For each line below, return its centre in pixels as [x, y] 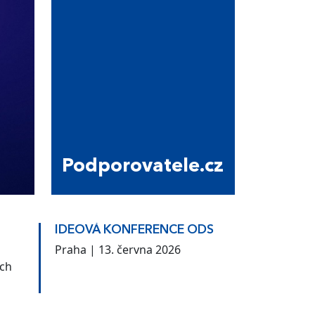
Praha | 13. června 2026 [118, 249]
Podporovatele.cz [143, 167]
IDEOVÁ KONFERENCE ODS [134, 230]
